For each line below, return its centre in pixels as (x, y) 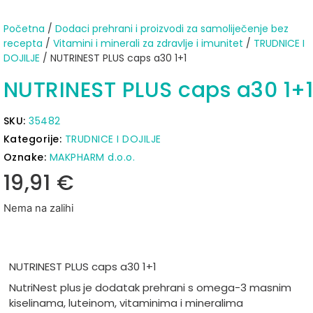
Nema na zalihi (38, 208)
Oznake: (26, 157)
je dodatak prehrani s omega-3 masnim (187, 288)
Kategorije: (34, 139)
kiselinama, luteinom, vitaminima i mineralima (126, 303)
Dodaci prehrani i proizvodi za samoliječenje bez (172, 28)
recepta (23, 43)
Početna (24, 28)
